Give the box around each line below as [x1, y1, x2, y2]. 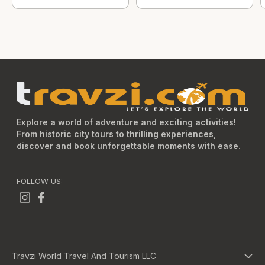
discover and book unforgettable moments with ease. [17, 141, 241, 151]
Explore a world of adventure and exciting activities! [17, 117, 236, 127]
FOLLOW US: [17, 176, 63, 186]
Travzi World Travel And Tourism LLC [12, 251, 156, 261]
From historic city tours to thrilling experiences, [17, 129, 216, 139]
